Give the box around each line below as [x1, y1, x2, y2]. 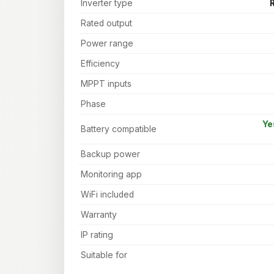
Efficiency [81, 58, 120, 68]
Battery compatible [81, 124, 157, 134]
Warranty [81, 209, 117, 220]
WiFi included [81, 189, 135, 199]
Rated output [81, 18, 133, 28]
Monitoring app [81, 169, 143, 179]
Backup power [81, 149, 141, 159]
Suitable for [81, 250, 128, 260]
